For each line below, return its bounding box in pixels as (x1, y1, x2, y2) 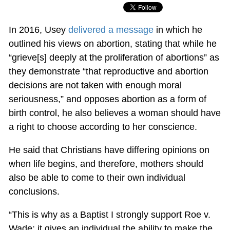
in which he (153, 24, 202, 35)
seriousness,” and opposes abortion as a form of (8, 93, 206, 104)
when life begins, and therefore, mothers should (8, 158, 203, 169)
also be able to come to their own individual (8, 172, 185, 183)
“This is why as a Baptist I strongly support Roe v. (8, 209, 210, 220)
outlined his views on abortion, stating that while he (8, 38, 217, 49)
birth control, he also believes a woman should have (8, 107, 221, 118)
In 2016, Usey (8, 24, 68, 35)
